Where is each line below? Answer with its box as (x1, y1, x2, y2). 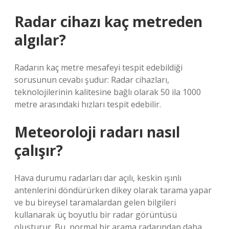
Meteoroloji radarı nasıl (14, 122, 180, 142)
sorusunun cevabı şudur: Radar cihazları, (14, 74, 169, 85)
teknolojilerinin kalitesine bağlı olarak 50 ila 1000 (14, 86, 201, 98)
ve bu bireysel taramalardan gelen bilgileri (14, 197, 176, 208)
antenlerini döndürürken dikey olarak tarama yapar (14, 185, 212, 196)
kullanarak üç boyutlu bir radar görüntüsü (14, 209, 177, 220)
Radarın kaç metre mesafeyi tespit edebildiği (14, 62, 182, 73)
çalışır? (14, 141, 63, 160)
